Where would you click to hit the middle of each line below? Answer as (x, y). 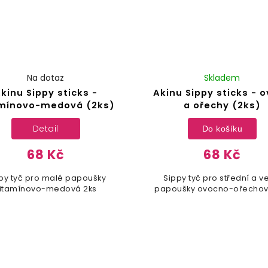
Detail (45, 128)
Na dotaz (46, 78)
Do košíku (222, 128)
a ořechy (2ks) (222, 106)
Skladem (222, 78)
